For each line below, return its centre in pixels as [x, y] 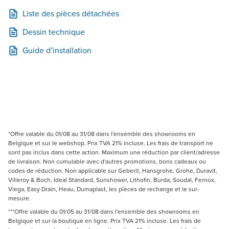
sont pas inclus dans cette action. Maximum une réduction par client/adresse [114, 153]
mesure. [21, 199]
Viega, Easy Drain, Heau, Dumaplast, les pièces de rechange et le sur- [104, 189]
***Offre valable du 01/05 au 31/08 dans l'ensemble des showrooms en [104, 212]
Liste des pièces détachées [71, 14]
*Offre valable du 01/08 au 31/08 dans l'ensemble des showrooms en [102, 134]
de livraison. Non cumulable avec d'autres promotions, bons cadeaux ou [107, 162]
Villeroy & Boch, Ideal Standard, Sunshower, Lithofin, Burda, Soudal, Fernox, [112, 180]
